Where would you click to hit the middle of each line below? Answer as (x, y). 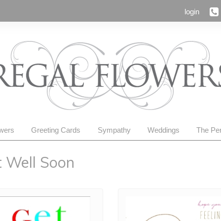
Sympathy (114, 130)
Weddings (163, 130)
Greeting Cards (56, 130)
